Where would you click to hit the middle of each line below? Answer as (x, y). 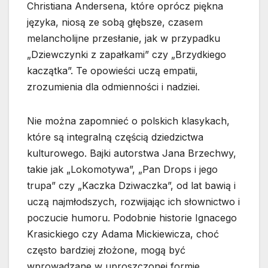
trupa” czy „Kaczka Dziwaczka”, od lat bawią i (131, 186)
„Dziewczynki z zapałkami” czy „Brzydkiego (127, 55)
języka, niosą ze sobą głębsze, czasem (115, 22)
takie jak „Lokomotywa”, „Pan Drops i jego (122, 170)
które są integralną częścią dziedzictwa (115, 137)
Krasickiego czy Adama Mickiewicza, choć (123, 234)
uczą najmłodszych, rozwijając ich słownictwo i (133, 202)
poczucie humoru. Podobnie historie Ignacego (132, 218)
